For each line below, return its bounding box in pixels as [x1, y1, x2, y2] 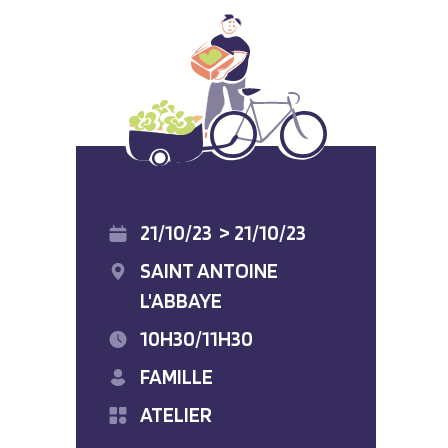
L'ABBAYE [140, 288, 222, 313]
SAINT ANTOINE [140, 258, 278, 283]
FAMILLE [140, 364, 213, 389]
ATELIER [140, 402, 212, 427]
